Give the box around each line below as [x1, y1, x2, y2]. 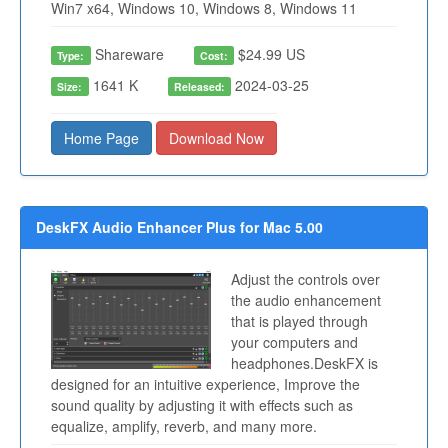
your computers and [231, 332, 358, 353]
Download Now [169, 128, 264, 149]
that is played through [231, 311, 368, 332]
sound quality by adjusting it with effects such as [51, 395, 353, 416]
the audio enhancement [231, 290, 381, 311]
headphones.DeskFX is [231, 353, 378, 374]
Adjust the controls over [231, 269, 380, 290]
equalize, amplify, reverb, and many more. [51, 416, 317, 437]
